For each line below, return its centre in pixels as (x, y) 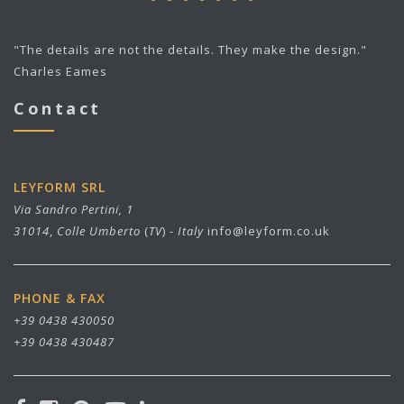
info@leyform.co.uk (269, 231)
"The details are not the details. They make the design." (190, 50)
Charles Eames (60, 72)
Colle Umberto (99, 231)
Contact (58, 109)
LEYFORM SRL (60, 188)
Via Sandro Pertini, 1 (73, 210)
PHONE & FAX (60, 298)
